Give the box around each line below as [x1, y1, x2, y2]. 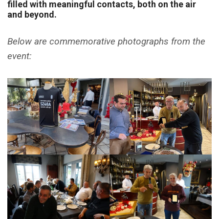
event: [7, 50, 32, 62]
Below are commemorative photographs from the [7, 35, 205, 47]
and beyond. [7, 9, 57, 20]
